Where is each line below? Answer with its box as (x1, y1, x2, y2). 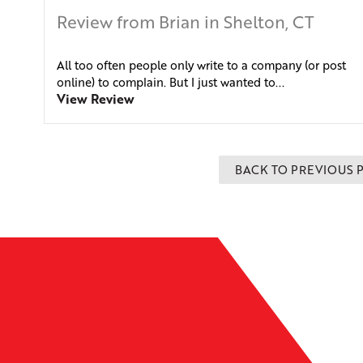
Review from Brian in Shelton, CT (56, 10, 314, 34)
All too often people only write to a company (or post (56, 57, 346, 74)
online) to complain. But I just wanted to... (56, 74, 284, 91)
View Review (56, 89, 135, 109)
